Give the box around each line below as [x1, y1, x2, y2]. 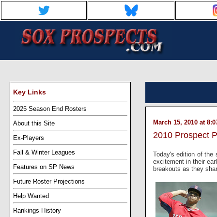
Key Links [13, 88, 46, 96]
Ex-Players [13, 134, 44, 141]
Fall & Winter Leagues [13, 148, 75, 156]
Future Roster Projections [13, 177, 85, 185]
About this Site [13, 119, 55, 127]
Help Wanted [13, 192, 49, 200]
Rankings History [13, 206, 61, 214]
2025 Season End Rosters [13, 105, 87, 112]
